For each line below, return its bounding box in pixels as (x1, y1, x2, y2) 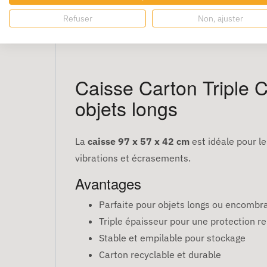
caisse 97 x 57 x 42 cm (88, 135, 190, 148)
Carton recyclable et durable (99, 249, 221, 261)
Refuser (63, 13, 92, 24)
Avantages (75, 173, 141, 194)
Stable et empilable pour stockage (99, 232, 246, 244)
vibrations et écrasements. (75, 152, 191, 164)
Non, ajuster (198, 13, 243, 24)
